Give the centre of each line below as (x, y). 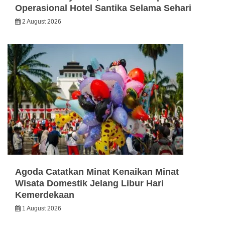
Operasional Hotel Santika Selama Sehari (103, 8)
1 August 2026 (42, 209)
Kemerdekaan (45, 195)
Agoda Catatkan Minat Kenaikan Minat (97, 172)
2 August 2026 (42, 22)
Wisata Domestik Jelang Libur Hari (89, 184)
